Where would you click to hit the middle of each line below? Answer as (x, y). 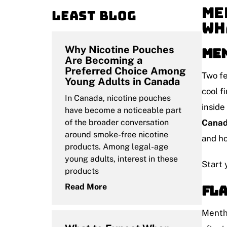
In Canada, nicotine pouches (118, 98)
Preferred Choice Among (125, 71)
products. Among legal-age (117, 146)
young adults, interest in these (121, 159)
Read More (86, 186)
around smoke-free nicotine (117, 134)
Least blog (94, 15)
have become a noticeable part (123, 110)
